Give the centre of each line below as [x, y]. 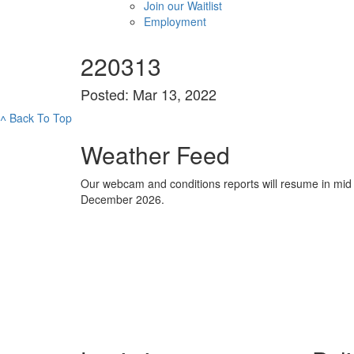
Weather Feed [155, 154]
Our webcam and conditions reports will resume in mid [216, 183]
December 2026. [122, 199]
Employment [175, 21]
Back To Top [39, 117]
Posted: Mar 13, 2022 [149, 94]
